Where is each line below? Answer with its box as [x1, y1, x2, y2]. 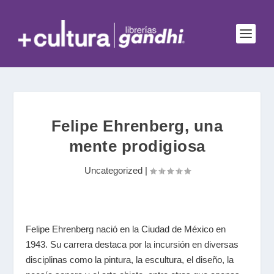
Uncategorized [84, 165, 143, 176]
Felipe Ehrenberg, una [51, 117, 223, 135]
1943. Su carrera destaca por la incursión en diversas [26, 239, 239, 250]
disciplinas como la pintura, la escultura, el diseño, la [26, 254, 234, 265]
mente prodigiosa [68, 137, 206, 155]
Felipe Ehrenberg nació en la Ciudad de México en [26, 224, 226, 234]
